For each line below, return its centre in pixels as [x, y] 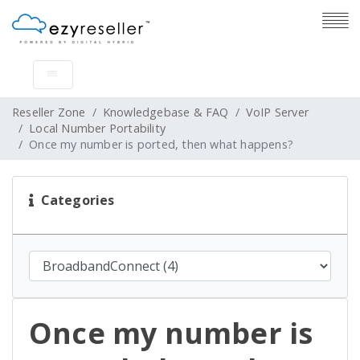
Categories [74, 200]
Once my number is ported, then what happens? [162, 144]
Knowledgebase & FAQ [166, 112]
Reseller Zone [49, 112]
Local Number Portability [98, 128]
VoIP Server [277, 112]
